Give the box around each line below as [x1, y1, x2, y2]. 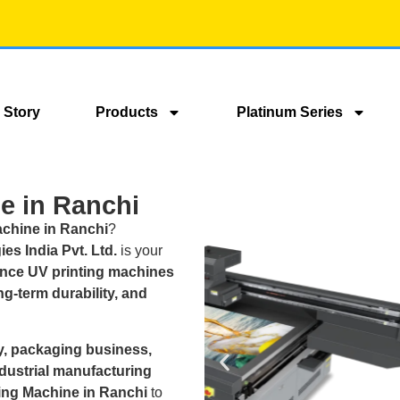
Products [95, 104, 158, 120]
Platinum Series [236, 104, 343, 120]
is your [117, 243, 162, 259]
